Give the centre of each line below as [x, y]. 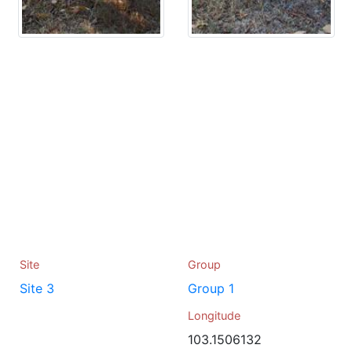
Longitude [214, 315]
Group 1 [211, 288]
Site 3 [37, 288]
